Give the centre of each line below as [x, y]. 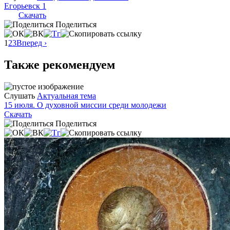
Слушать [20, 95]
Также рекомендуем [60, 64]
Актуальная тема [66, 95]
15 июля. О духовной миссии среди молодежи [85, 105]
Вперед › [32, 43]
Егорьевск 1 [25, 6]
